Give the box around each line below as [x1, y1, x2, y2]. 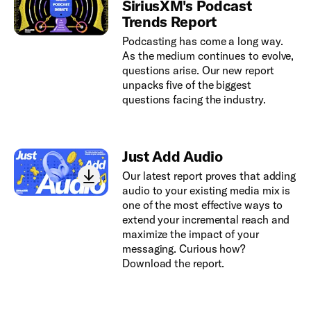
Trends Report [121, 12, 217, 31]
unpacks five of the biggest [121, 78, 251, 92]
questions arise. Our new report [121, 63, 274, 77]
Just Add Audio [121, 147, 223, 165]
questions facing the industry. [121, 92, 266, 106]
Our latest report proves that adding [121, 169, 296, 183]
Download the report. [121, 256, 225, 270]
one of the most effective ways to [121, 198, 283, 212]
